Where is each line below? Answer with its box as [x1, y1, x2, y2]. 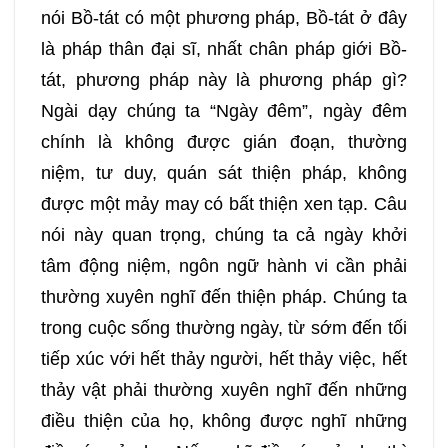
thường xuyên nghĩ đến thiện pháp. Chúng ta [41, 287, 407, 308]
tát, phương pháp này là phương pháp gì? [41, 70, 407, 91]
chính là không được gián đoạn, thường [41, 132, 407, 153]
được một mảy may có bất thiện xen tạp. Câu [41, 194, 407, 215]
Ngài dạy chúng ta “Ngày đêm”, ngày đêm [41, 101, 407, 122]
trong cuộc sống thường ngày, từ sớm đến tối [41, 318, 407, 339]
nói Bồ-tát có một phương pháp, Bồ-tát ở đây [41, 8, 407, 29]
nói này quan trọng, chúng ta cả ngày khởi [41, 225, 407, 246]
